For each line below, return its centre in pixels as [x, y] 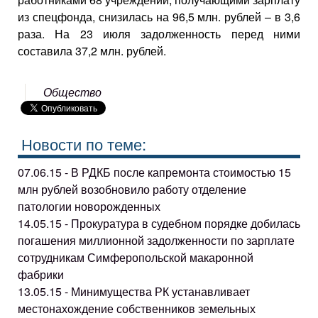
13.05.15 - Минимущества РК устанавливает [134, 292]
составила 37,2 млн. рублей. [92, 50]
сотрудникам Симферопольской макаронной [136, 258]
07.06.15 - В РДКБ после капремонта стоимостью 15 [154, 172]
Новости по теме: [84, 143]
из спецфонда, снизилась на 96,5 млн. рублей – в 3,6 [159, 16]
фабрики [41, 275]
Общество [73, 92]
